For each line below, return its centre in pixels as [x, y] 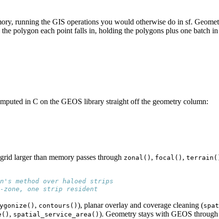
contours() [58, 206]
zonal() [137, 158]
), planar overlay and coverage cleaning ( [141, 205]
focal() [169, 158]
